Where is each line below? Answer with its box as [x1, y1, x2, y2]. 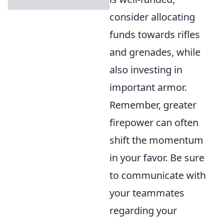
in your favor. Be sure [109, 151, 204, 165]
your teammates [109, 186, 184, 200]
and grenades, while [109, 45, 200, 59]
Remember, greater [109, 98, 197, 112]
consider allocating [109, 10, 195, 24]
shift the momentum [109, 133, 203, 147]
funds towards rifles [109, 28, 200, 42]
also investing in [109, 63, 182, 77]
